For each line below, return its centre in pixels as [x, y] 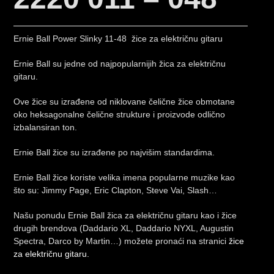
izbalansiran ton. [46, 128]
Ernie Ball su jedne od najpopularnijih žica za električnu [120, 64]
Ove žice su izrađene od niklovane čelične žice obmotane [124, 102]
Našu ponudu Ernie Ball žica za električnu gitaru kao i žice [125, 216]
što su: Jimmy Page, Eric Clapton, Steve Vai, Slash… [116, 191]
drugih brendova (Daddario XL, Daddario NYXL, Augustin [124, 228]
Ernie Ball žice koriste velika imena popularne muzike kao [124, 178]
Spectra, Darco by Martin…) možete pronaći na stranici [121, 241]
